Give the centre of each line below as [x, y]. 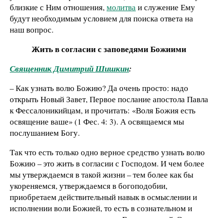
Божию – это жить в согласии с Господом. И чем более [107, 163]
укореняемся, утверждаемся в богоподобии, [89, 185]
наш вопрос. [32, 30]
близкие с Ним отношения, [58, 7]
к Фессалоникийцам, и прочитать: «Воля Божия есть [103, 110]
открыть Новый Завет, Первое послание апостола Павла [109, 99]
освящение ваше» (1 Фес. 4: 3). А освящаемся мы [97, 121]
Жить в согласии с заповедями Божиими [109, 49]
